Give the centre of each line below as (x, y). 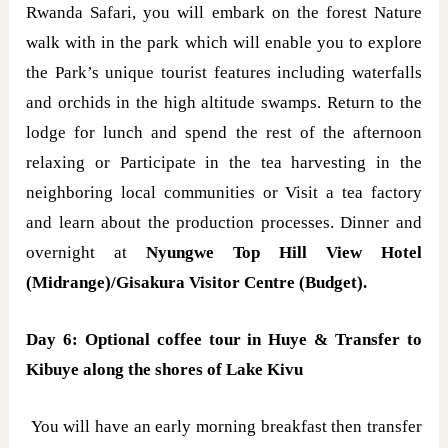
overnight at (86, 253)
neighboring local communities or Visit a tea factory (224, 193)
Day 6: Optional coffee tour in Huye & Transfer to (224, 340)
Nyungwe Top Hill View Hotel (284, 253)
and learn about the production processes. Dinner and (224, 223)
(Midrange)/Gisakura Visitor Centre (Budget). (197, 283)
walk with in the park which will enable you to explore (224, 43)
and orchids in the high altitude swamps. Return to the (224, 103)
